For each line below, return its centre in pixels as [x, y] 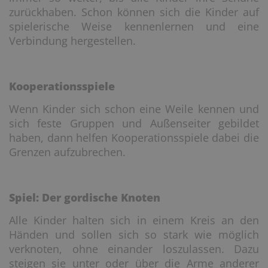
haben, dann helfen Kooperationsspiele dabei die [134, 138]
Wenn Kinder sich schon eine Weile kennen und [134, 109]
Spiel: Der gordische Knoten [85, 197]
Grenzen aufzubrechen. [67, 152]
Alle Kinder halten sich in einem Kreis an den [134, 220]
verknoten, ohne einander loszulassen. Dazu [134, 249]
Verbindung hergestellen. [72, 41]
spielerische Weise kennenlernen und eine [134, 26]
